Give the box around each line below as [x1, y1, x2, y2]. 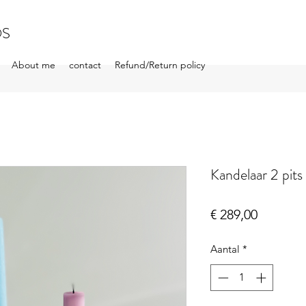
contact [69, 59, 101, 71]
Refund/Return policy [115, 59, 205, 71]
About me [12, 59, 55, 71]
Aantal [210, 242, 240, 256]
